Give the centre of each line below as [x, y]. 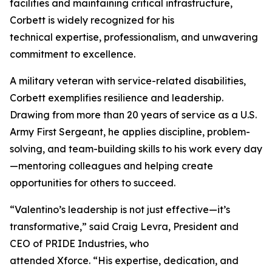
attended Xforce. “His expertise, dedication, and [124, 260]
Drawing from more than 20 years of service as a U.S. [133, 115]
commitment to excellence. [73, 54]
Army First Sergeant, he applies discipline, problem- [130, 132]
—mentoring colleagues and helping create [111, 166]
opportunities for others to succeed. [93, 183]
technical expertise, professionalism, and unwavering [134, 37]
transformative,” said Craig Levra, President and [124, 226]
